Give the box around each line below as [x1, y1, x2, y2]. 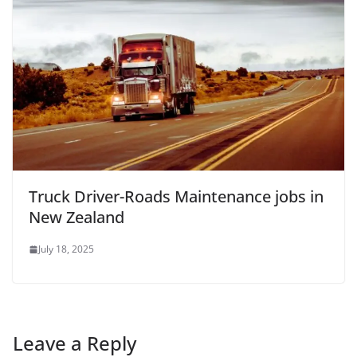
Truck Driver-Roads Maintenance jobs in [29, 186, 324, 208]
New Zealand [29, 206, 124, 229]
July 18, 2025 [38, 242, 94, 257]
